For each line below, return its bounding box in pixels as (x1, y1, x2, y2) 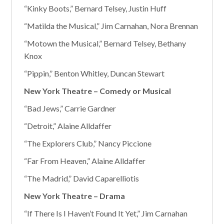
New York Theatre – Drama (24, 191, 125, 200)
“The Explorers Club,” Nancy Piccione (24, 138, 152, 148)
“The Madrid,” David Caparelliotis (24, 173, 139, 183)
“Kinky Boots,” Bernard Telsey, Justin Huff (24, 3, 167, 13)
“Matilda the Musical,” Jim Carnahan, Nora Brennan (24, 21, 198, 30)
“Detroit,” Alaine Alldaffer (24, 121, 112, 130)
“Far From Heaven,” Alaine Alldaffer (24, 156, 146, 165)
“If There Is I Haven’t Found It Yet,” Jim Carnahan (24, 208, 188, 218)
